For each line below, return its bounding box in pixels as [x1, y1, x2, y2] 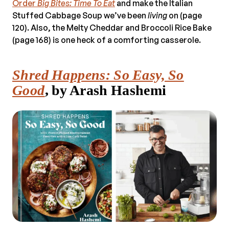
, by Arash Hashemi [44, 82, 167, 98]
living [148, 10, 167, 20]
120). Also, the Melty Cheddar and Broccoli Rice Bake [12, 22, 212, 33]
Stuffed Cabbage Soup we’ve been [12, 10, 148, 20]
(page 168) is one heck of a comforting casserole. [12, 35, 201, 45]
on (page [167, 10, 202, 20]
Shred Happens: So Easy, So [12, 67, 184, 83]
